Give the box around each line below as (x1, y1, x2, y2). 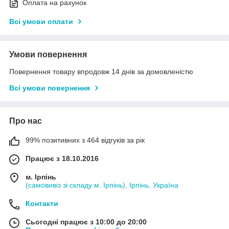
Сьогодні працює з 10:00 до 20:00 (26, 218, 147, 226)
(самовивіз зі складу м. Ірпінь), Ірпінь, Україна (26, 181, 178, 190)
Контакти (26, 199, 58, 208)
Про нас (9, 117, 42, 126)
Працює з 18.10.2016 (26, 154, 99, 163)
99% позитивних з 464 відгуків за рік (26, 136, 145, 145)
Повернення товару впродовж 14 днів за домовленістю (9, 67, 193, 76)
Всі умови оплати (9, 17, 73, 26)
